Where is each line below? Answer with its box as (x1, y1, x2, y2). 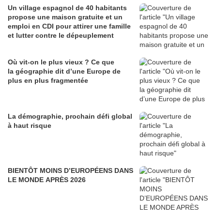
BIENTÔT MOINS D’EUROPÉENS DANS (8, 167, 133, 175)
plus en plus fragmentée (8, 77, 88, 85)
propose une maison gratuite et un (8, 13, 123, 21)
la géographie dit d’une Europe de (8, 67, 121, 76)
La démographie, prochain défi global (8, 112, 132, 121)
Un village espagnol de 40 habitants (8, 4, 127, 12)
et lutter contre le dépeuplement (8, 31, 114, 40)
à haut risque (8, 122, 51, 130)
